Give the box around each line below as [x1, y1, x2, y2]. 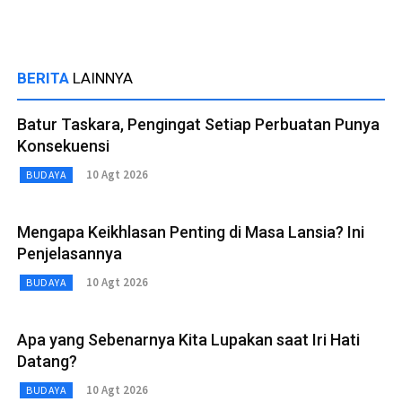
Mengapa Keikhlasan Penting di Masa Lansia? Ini [17, 222, 364, 241]
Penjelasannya [17, 243, 122, 263]
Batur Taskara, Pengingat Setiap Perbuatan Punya [17, 114, 380, 134]
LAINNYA [73, 68, 133, 87]
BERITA [17, 68, 73, 87]
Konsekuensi [17, 135, 109, 155]
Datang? [17, 351, 77, 371]
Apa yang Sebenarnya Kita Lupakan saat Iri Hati [17, 329, 360, 349]
